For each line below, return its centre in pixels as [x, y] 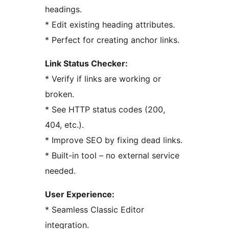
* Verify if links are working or [103, 79]
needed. [60, 171]
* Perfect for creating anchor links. [112, 40]
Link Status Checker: [86, 64]
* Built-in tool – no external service [112, 156]
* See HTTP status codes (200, [105, 110]
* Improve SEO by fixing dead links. [114, 140]
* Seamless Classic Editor [95, 210]
